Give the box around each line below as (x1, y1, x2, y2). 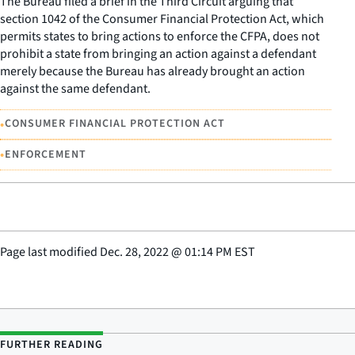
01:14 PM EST (185, 242, 255, 261)
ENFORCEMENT (5, 146, 86, 162)
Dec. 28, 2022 (100, 242, 169, 261)
